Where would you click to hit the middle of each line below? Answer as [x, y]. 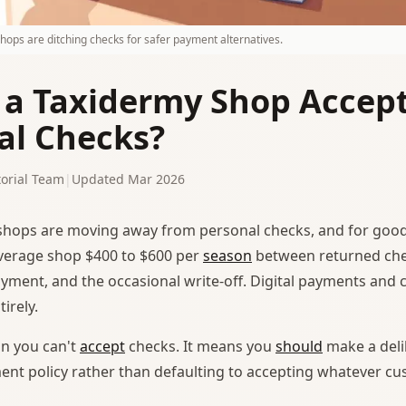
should [299, 346]
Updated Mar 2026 [128, 179]
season [227, 255]
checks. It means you [200, 346]
